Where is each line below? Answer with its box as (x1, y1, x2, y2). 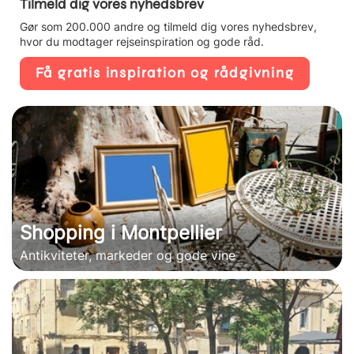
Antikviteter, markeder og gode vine (20, 247, 235, 263)
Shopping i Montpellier (20, 220, 222, 244)
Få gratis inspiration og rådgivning (35, 64, 295, 82)
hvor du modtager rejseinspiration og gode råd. (20, 34, 264, 48)
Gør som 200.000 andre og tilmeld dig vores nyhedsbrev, (20, 19, 317, 33)
